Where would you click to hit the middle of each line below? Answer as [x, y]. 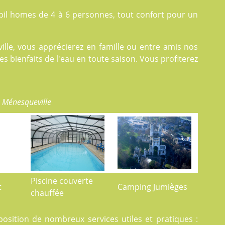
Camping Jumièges [152, 187]
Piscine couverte [62, 181]
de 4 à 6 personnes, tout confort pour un [117, 15]
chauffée [47, 193]
